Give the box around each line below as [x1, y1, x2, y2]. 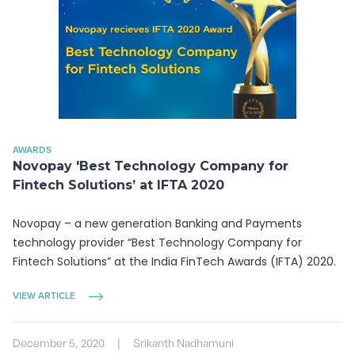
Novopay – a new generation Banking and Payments [13, 216, 302, 231]
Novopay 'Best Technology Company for [13, 158, 288, 174]
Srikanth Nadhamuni [133, 336, 234, 349]
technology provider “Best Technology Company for [13, 235, 302, 250]
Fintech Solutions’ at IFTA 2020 [13, 177, 224, 193]
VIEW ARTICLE [13, 292, 75, 301]
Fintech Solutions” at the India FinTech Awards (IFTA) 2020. [13, 254, 336, 269]
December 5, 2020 [13, 336, 105, 349]
